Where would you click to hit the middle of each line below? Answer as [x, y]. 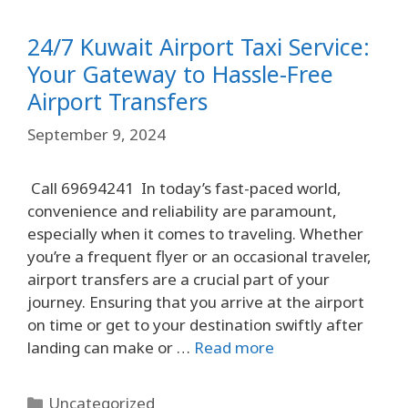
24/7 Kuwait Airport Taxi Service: [199, 46]
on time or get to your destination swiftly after [195, 324]
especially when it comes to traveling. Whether [195, 233]
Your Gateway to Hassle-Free [180, 74]
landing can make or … [111, 347]
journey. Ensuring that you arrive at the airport [196, 301]
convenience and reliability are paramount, [182, 210]
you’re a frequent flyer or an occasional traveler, [199, 256]
